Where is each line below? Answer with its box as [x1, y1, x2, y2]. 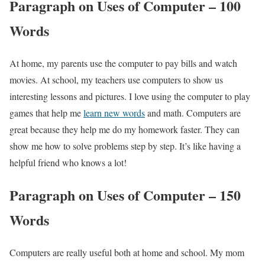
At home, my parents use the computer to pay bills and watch [9, 57, 237, 69]
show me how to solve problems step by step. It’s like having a [9, 140, 241, 152]
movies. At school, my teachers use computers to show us [9, 73, 223, 86]
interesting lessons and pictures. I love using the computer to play [9, 90, 250, 102]
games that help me [9, 106, 83, 119]
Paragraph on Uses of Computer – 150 [9, 184, 241, 205]
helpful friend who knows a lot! [9, 156, 127, 169]
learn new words [83, 106, 145, 119]
